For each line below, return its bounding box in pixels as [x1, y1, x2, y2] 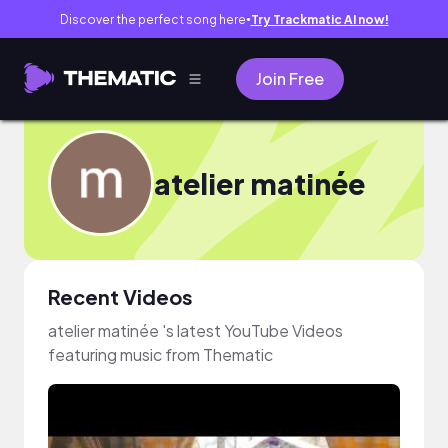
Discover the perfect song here [59, 11, 246, 27]
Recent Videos [48, 284, 193, 309]
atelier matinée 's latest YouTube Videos [48, 320, 343, 341]
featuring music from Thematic [48, 344, 273, 365]
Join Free [256, 68, 324, 89]
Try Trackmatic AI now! [250, 11, 389, 27]
